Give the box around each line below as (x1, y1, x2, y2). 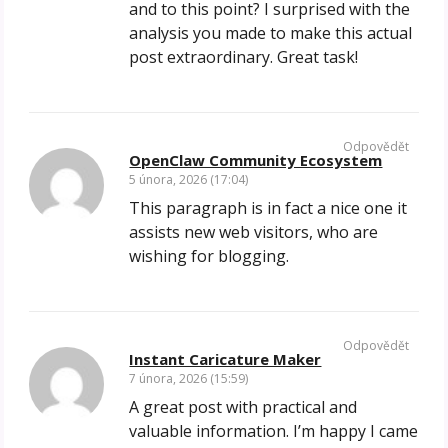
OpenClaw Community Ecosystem (129, 150, 383, 171)
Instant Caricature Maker (129, 349, 322, 370)
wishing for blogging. (129, 245, 290, 268)
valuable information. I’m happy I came (129, 420, 419, 443)
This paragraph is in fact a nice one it (129, 197, 408, 220)
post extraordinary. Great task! (129, 46, 359, 69)
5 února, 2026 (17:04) (129, 171, 249, 189)
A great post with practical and (129, 396, 358, 419)
